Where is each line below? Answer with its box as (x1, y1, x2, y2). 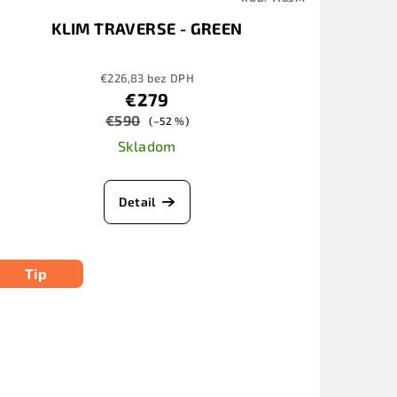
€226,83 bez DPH (99, 71, 194, 86)
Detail (119, 194, 156, 210)
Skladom (118, 137, 176, 155)
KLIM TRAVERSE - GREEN (51, 19, 243, 39)
